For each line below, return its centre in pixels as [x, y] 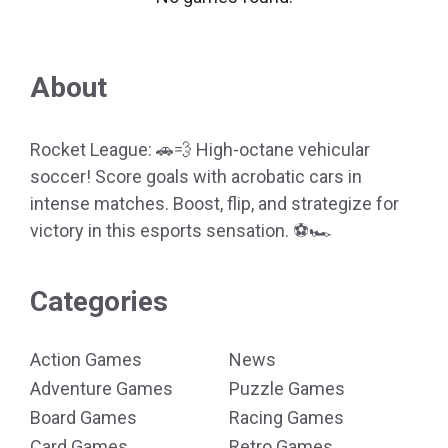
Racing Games [286, 417]
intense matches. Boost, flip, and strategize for [214, 203]
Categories [99, 301]
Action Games [86, 359]
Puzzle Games [287, 388]
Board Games [83, 417]
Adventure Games [101, 388]
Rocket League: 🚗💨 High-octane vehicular [200, 149]
